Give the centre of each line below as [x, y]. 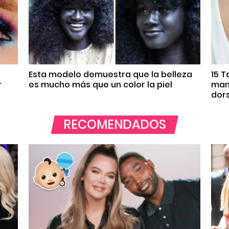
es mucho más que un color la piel [100, 84]
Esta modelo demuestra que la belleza [110, 74]
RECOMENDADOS [114, 124]
